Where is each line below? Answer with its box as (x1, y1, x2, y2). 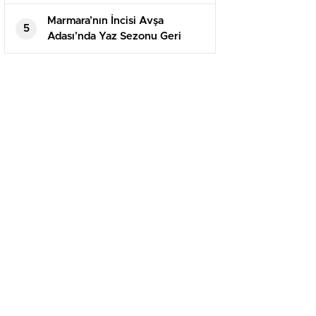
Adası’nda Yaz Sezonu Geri (47, 31, 181, 42)
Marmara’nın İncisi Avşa (47, 16, 164, 27)
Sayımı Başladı (47, 47, 119, 58)
